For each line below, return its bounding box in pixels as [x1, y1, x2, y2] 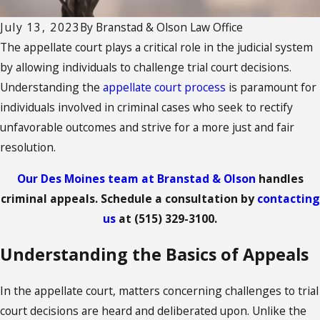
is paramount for [226, 79, 316, 95]
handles [255, 170, 304, 186]
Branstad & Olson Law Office [96, 19, 244, 35]
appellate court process [103, 79, 226, 95]
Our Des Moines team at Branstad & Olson [16, 170, 256, 186]
